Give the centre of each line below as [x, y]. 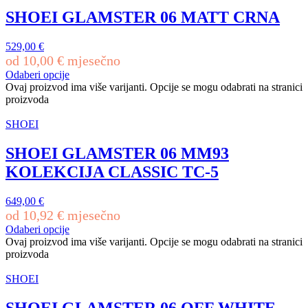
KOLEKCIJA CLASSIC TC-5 [112, 172]
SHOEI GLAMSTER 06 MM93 [117, 153]
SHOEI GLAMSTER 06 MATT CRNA [143, 18]
